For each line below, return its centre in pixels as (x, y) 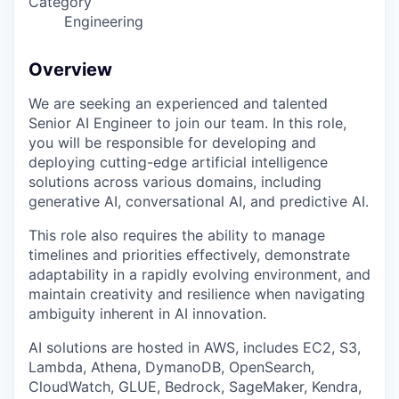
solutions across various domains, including (175, 182)
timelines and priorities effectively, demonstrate (189, 255)
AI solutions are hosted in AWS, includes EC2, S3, (195, 348)
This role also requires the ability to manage (177, 236)
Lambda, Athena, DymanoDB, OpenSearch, (171, 367)
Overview (70, 70)
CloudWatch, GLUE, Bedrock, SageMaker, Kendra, (195, 387)
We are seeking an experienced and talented (178, 104)
